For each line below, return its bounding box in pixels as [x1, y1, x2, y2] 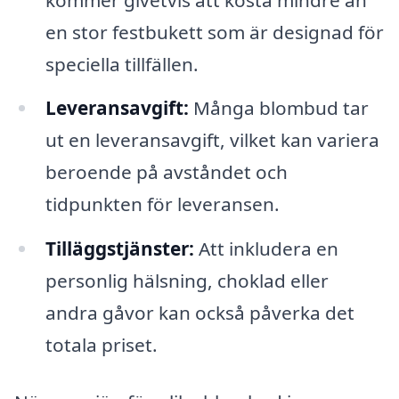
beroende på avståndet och [45, 159, 288, 185]
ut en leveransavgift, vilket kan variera [45, 127, 379, 153]
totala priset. [45, 332, 158, 358]
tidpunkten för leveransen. [45, 191, 280, 217]
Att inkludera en [193, 236, 338, 262]
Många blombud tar [188, 95, 369, 121]
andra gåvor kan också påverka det [45, 300, 354, 326]
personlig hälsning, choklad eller [45, 268, 329, 294]
